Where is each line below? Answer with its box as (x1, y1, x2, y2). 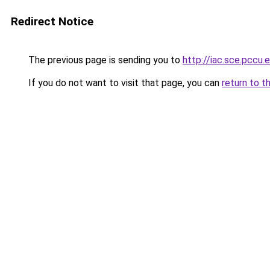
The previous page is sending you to (26, 54, 183, 66)
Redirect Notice (11, 14, 93, 28)
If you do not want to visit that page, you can (26, 77, 222, 89)
